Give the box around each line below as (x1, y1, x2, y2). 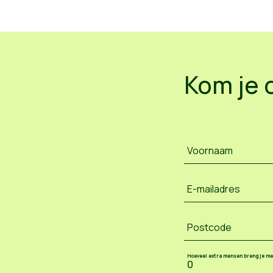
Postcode (187, 220, 232, 234)
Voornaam (187, 143, 233, 157)
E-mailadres (187, 182, 240, 196)
